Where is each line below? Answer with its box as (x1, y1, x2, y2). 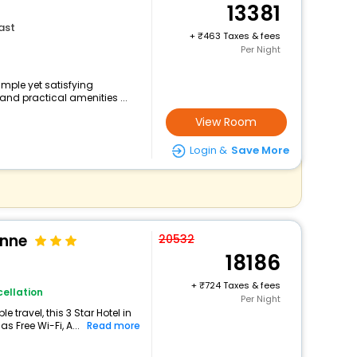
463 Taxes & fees (202, 29, 280, 42)
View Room (195, 114, 257, 130)
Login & (189, 143, 227, 158)
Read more (86, 319, 140, 332)
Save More (230, 143, 289, 158)
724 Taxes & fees (204, 279, 280, 292)
